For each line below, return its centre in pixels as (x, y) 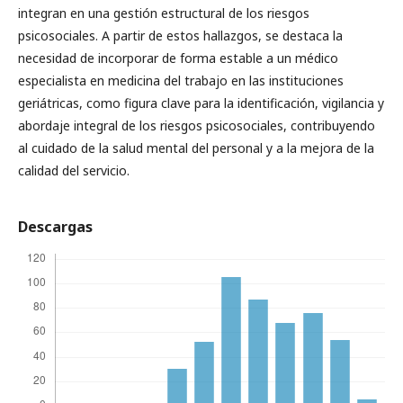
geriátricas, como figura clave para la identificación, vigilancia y (201, 103)
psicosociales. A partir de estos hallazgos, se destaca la (180, 36)
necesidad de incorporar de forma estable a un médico (178, 58)
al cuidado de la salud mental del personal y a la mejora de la (196, 148)
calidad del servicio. (74, 170)
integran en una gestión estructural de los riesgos (164, 13)
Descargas (55, 227)
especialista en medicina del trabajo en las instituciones (181, 81)
